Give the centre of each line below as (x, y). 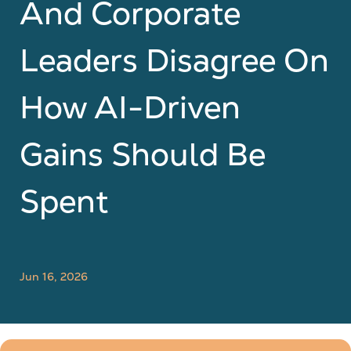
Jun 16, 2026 (54, 277)
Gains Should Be (143, 154)
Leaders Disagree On (174, 60)
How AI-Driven (130, 107)
